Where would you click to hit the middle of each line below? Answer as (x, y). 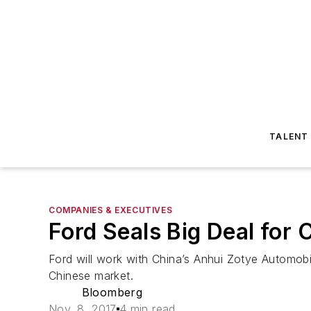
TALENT (289, 136)
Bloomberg (112, 292)
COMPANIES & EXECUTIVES (111, 210)
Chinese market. (91, 276)
